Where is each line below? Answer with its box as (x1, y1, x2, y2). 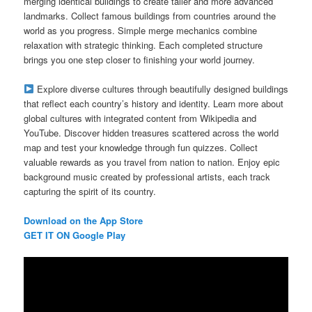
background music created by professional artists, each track (24, 169, 271, 183)
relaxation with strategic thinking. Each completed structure (24, 38, 263, 52)
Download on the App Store (24, 213, 143, 227)
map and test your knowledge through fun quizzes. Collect (24, 140, 258, 154)
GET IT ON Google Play (24, 228, 126, 242)
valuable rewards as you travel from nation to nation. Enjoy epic (24, 155, 281, 169)
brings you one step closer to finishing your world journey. (24, 52, 256, 66)
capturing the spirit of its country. (24, 184, 157, 198)
